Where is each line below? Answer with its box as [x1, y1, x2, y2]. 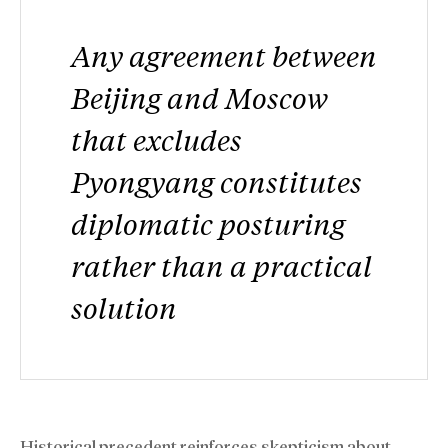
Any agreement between [71, 36, 377, 74]
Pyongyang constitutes [71, 162, 362, 200]
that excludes [71, 120, 242, 158]
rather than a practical [71, 246, 372, 284]
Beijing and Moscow [71, 78, 328, 116]
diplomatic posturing [71, 204, 345, 242]
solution [71, 288, 177, 326]
